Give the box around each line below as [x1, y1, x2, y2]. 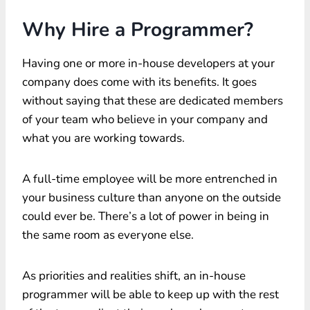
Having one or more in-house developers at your [22, 55, 275, 71]
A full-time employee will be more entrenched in [22, 170, 277, 187]
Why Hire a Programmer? [22, 16, 253, 43]
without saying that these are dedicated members [22, 92, 283, 109]
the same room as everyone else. [22, 226, 194, 243]
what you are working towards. [22, 129, 185, 146]
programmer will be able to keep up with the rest [22, 286, 279, 302]
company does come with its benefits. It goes [22, 73, 257, 90]
